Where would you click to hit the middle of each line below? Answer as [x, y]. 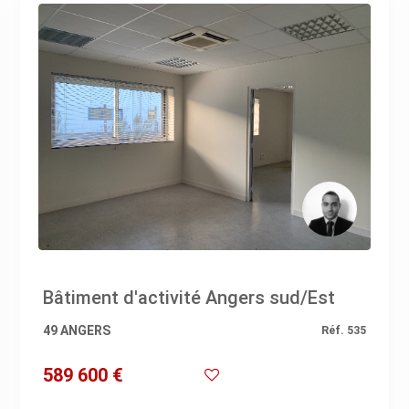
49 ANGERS [76, 330]
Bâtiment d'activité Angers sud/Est [189, 297]
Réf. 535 [344, 330]
